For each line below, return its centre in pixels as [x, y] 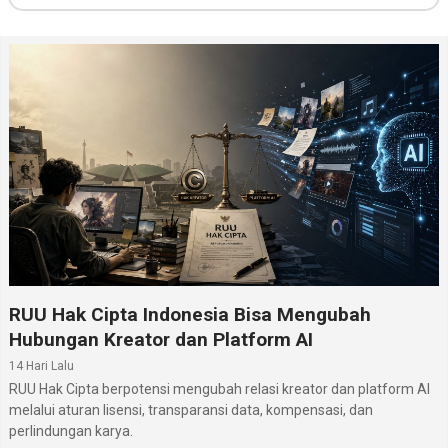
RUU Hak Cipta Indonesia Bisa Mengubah [190, 314]
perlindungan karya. [71, 430]
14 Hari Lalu [41, 365]
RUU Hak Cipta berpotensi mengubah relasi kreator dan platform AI [219, 388]
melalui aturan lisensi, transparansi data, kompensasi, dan [191, 409]
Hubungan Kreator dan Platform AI [161, 339]
